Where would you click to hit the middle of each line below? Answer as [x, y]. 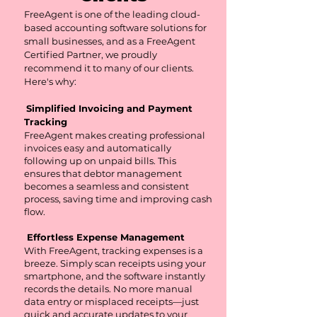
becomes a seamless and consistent [106, 186]
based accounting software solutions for [115, 28]
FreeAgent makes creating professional [115, 135]
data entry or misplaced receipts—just [111, 301]
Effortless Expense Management [104, 237]
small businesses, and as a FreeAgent [110, 41]
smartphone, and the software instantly [115, 276]
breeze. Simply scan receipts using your [115, 263]
